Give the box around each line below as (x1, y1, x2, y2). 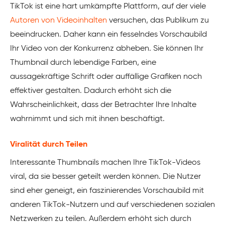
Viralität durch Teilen (10, 141, 87, 149)
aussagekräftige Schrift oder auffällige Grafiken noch (10, 73, 202, 81)
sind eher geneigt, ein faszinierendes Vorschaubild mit (10, 187, 204, 195)
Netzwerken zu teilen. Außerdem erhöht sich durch (10, 215, 191, 223)
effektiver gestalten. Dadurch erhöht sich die (10, 87, 171, 95)
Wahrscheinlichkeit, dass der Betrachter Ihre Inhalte (10, 101, 196, 109)
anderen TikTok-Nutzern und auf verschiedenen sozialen (10, 201, 215, 209)
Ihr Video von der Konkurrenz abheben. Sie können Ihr (10, 45, 203, 53)
